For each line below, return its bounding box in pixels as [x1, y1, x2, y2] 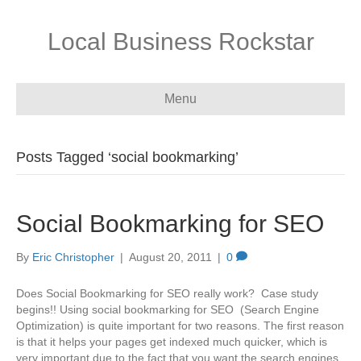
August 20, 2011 [129, 251, 212, 263]
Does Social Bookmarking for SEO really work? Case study [16, 287, 318, 300]
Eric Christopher [32, 251, 114, 263]
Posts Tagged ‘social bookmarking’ [16, 149, 239, 165]
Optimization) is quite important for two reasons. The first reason [16, 319, 344, 332]
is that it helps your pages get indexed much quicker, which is [16, 335, 327, 348]
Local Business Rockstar [47, 28, 314, 55]
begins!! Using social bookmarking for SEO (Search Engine [16, 303, 319, 316]
